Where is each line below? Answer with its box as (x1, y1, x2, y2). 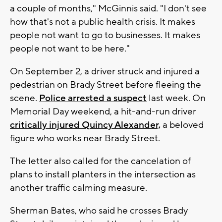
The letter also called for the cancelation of (10, 155, 191, 167)
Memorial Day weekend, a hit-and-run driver (10, 105, 196, 117)
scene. (10, 92, 39, 104)
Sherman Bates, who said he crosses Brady (10, 204, 188, 217)
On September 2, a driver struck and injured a (10, 65, 200, 77)
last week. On (147, 92, 206, 104)
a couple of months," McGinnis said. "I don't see (10, 2, 207, 14)
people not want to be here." (10, 42, 130, 55)
